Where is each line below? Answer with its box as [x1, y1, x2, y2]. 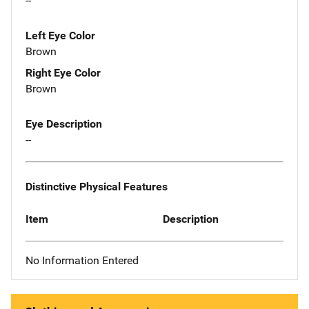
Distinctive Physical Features [26, 179, 168, 193]
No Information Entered [26, 254, 139, 268]
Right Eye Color [26, 66, 101, 80]
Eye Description [26, 117, 102, 131]
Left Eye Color [26, 29, 95, 43]
